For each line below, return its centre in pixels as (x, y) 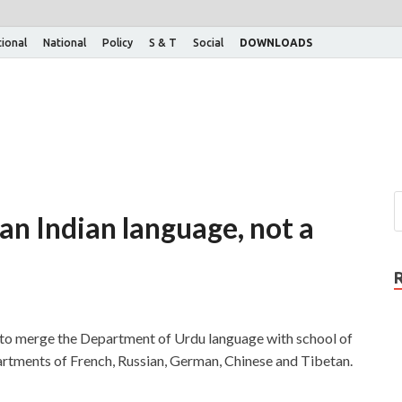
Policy (118, 42)
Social (208, 42)
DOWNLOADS (276, 42)
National (65, 42)
